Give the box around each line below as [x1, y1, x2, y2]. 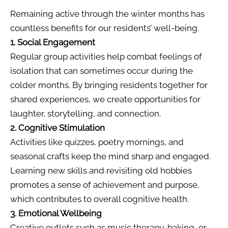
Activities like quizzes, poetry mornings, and [10, 137, 184, 148]
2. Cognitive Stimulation [10, 123, 105, 133]
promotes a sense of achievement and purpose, [10, 180, 199, 190]
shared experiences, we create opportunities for [10, 94, 201, 105]
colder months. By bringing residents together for [10, 80, 208, 91]
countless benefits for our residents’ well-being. [10, 23, 199, 34]
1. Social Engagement [10, 37, 95, 48]
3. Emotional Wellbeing [10, 208, 102, 219]
